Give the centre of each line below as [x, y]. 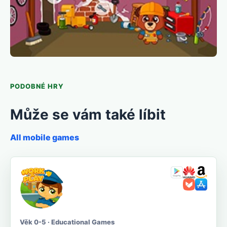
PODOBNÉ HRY [37, 86]
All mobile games [45, 138]
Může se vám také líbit [88, 115]
